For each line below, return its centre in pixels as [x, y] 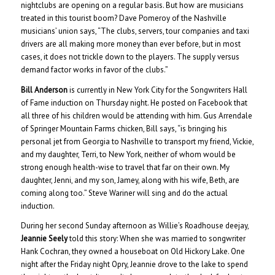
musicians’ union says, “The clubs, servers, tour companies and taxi [135, 31]
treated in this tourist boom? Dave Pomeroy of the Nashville [123, 18]
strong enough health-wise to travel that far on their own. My [125, 167]
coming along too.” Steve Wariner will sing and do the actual [124, 193]
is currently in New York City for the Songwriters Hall [157, 90]
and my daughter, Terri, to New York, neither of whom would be [128, 154]
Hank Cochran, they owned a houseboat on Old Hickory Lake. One [133, 251]
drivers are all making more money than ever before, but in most [130, 44]
